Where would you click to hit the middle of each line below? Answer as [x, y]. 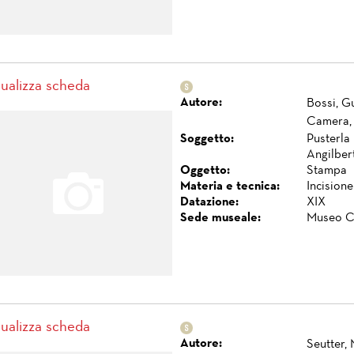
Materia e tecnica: [230, 186]
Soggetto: [207, 139]
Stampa [327, 171]
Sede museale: [220, 218]
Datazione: [209, 202]
